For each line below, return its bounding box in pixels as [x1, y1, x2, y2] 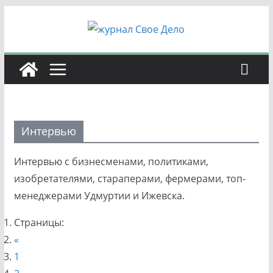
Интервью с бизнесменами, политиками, [13, 155, 208, 168]
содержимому [3, 41, 71, 55]
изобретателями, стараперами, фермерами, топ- [13, 172, 246, 185]
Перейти [3, 7, 44, 21]
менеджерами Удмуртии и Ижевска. [13, 189, 185, 202]
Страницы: [13, 216, 64, 229]
